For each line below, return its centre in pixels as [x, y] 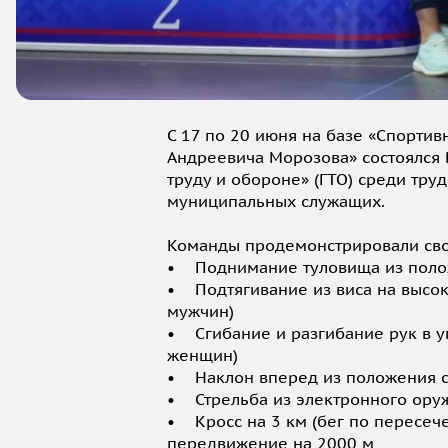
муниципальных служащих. [276, 201]
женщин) [202, 355]
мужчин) [200, 311]
